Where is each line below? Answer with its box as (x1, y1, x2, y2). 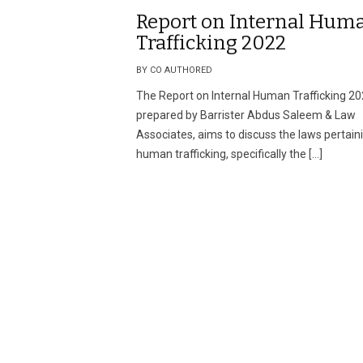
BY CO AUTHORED (136, 65, 212, 75)
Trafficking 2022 (136, 32, 286, 54)
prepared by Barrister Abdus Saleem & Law (136, 109, 356, 122)
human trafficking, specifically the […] (136, 147, 322, 160)
